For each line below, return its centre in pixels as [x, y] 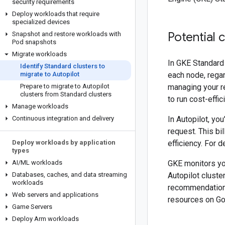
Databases [28, 175]
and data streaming [98, 175]
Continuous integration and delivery [63, 118]
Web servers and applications [55, 195]
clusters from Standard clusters [66, 94]
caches [57, 175]
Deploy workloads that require [56, 14]
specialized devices [41, 22]
